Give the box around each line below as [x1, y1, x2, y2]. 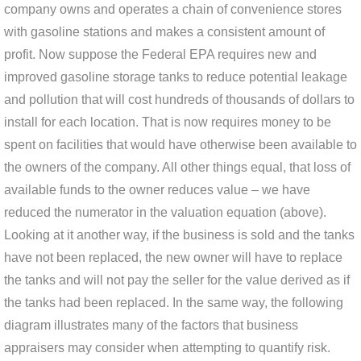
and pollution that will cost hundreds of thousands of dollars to [4, 93, 355, 106]
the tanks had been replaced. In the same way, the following [4, 296, 343, 309]
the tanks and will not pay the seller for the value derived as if [4, 273, 350, 287]
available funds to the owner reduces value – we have [4, 183, 310, 197]
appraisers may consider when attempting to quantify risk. [4, 341, 330, 355]
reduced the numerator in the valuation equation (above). [4, 205, 326, 219]
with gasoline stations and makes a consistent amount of [4, 25, 325, 39]
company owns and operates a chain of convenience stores [4, 2, 342, 16]
